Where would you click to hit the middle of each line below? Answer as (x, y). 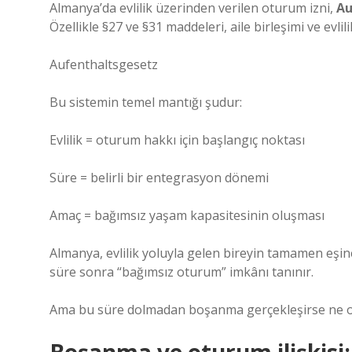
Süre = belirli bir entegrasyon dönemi (159, 178)
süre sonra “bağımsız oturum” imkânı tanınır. (181, 272)
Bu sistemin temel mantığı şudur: (146, 102)
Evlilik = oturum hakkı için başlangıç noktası (177, 140)
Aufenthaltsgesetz (104, 64)
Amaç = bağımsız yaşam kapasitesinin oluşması (187, 215)
